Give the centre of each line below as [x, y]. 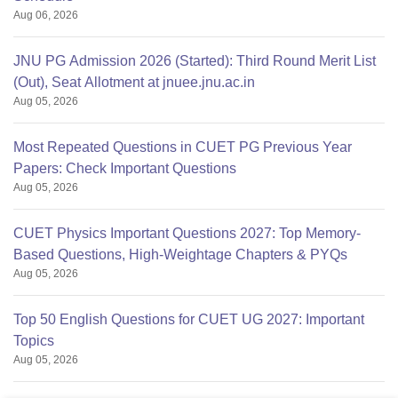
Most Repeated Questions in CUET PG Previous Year [183, 147]
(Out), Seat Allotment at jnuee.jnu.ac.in [134, 83]
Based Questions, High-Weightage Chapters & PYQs [180, 255]
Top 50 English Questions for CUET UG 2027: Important [189, 320]
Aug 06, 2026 [46, 16]
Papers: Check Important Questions [125, 169]
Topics [34, 341]
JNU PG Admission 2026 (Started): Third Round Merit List [195, 61]
